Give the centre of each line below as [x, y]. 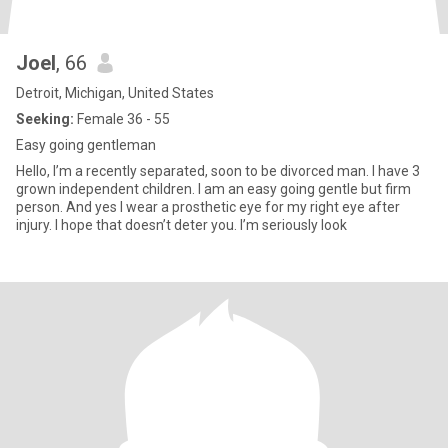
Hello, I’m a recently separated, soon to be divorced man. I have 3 [218, 171]
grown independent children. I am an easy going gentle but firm [213, 189]
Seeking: [45, 119]
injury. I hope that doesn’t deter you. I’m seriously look [181, 225]
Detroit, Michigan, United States [115, 93]
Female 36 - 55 [122, 119]
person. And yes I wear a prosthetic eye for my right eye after [208, 207]
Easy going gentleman [86, 145]
